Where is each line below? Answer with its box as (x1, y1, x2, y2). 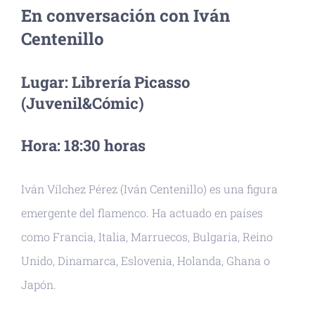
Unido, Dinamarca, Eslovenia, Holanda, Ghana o (21, 253, 270, 268)
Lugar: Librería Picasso (21, 72, 190, 92)
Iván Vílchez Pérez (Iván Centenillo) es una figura (21, 181, 278, 196)
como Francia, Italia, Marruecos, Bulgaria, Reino (21, 229, 273, 244)
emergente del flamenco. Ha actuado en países (21, 205, 263, 220)
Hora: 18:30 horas (21, 135, 146, 155)
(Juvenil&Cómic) (21, 93, 144, 113)
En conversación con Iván (21, 4, 230, 27)
